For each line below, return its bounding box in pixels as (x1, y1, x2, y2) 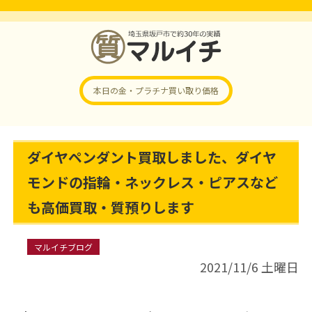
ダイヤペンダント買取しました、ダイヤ (26, 147, 276, 167)
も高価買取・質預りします (26, 197, 194, 217)
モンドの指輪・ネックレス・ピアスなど (26, 172, 278, 192)
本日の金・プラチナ (93, 84, 169, 96)
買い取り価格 (169, 84, 219, 96)
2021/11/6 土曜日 (200, 258, 299, 276)
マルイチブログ (33, 241, 93, 253)
